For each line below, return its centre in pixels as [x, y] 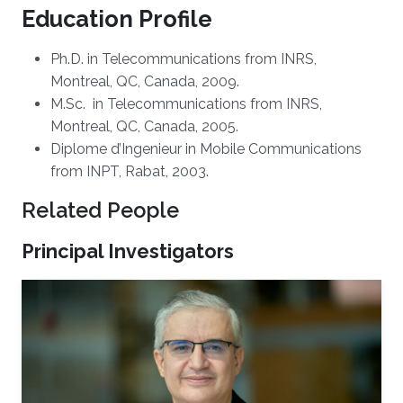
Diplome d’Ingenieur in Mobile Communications [206, 149]
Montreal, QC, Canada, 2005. [144, 126]
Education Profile [117, 19]
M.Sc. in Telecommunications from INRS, [186, 104]
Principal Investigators [128, 251]
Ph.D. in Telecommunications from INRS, [184, 59]
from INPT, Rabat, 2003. [130, 171]
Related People [100, 210]
